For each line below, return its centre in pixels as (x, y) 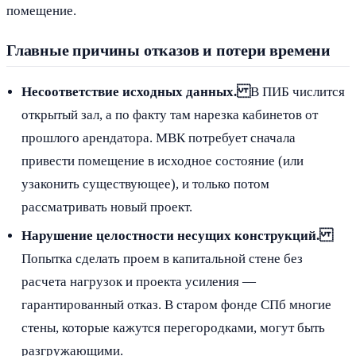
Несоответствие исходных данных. (136, 91)
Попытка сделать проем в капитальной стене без (163, 258)
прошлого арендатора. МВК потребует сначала (159, 137)
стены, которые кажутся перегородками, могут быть (174, 327)
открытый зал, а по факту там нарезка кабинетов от (170, 114)
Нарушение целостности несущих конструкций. (178, 235)
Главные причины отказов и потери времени (168, 50)
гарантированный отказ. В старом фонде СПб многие (177, 304)
